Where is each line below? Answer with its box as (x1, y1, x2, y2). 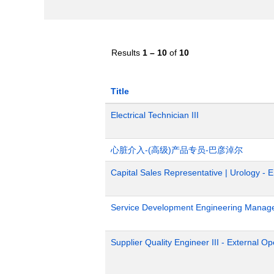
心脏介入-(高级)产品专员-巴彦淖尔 (111, 145, 243, 155)
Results (111, 48, 143, 57)
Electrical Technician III (111, 110, 199, 120)
